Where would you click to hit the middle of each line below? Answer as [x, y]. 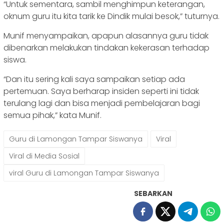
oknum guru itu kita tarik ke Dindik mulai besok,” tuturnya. [111, 16]
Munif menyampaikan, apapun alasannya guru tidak [106, 35]
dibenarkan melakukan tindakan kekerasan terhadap [106, 47]
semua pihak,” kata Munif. [52, 115]
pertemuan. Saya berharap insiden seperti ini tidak [101, 91]
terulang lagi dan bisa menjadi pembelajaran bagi [102, 103]
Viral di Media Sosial [44, 156]
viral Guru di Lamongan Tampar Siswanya [84, 173]
